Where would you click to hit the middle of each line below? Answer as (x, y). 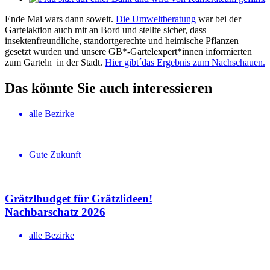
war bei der (218, 19)
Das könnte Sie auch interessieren (108, 88)
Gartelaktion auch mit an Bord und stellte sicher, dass (105, 30)
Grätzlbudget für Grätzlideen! (79, 198)
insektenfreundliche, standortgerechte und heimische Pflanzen (122, 41)
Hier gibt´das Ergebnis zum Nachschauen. (185, 63)
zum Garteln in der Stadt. (55, 63)
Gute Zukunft (55, 155)
